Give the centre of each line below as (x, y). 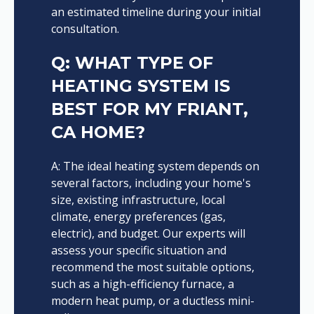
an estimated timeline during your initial (156, 12)
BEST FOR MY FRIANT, (149, 109)
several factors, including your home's (151, 183)
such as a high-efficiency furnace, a (142, 284)
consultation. (85, 29)
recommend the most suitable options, (152, 267)
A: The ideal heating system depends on (155, 166)
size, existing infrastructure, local (138, 200)
